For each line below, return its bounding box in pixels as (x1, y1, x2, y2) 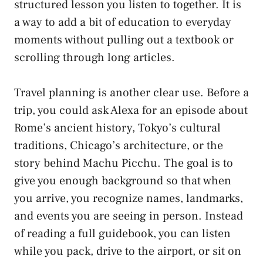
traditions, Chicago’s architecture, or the (14, 137, 223, 153)
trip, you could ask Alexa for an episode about (14, 102, 248, 118)
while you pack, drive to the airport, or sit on (14, 243, 241, 259)
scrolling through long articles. (14, 49, 175, 65)
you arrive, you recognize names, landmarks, (14, 190, 243, 206)
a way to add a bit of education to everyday (14, 14, 231, 30)
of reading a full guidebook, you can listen (14, 225, 231, 241)
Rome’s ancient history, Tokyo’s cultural (14, 120, 221, 136)
